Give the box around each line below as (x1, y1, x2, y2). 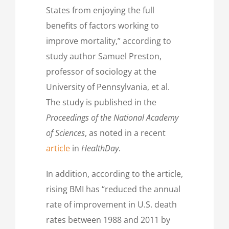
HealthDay (81, 142, 119, 154)
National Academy (113, 111, 178, 123)
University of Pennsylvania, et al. (46, 81, 170, 93)
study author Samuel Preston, (46, 50, 162, 62)
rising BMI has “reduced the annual (46, 183, 180, 195)
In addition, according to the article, (46, 168, 183, 179)
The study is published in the (46, 96, 156, 108)
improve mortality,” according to (46, 35, 171, 47)
